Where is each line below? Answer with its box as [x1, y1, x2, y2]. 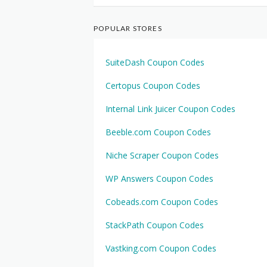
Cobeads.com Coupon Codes [105, 196, 218, 207]
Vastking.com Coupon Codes [105, 243, 216, 254]
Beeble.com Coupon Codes [105, 126, 211, 138]
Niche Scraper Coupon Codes [105, 150, 219, 161]
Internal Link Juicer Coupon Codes [105, 103, 235, 114]
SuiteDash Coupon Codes [105, 57, 204, 68]
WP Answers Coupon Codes [105, 173, 213, 184]
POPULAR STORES [94, 24, 162, 33]
